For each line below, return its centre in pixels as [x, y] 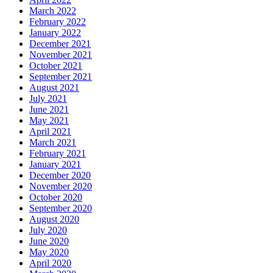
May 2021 [49, 121]
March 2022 [53, 11]
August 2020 [54, 219]
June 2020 [49, 241]
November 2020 [61, 186]
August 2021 [54, 88]
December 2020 [60, 175]
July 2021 [48, 99]
